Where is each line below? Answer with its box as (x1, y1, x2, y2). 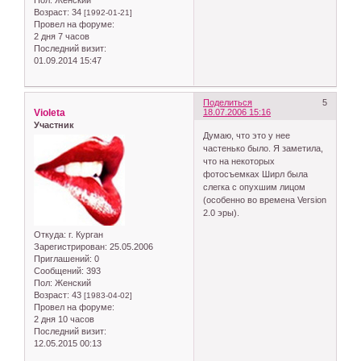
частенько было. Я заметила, (203, 143, 324, 154)
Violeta (34, 106, 65, 118)
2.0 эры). (203, 208, 240, 218)
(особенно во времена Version (203, 195, 327, 205)
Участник (34, 119, 74, 130)
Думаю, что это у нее (203, 131, 291, 141)
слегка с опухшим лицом (203, 182, 306, 193)
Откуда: (34, 230, 66, 240)
